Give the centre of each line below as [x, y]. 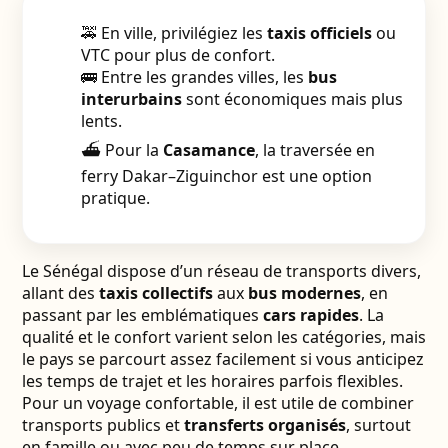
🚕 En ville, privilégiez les [173, 33]
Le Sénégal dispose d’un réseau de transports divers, [221, 271]
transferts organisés [264, 425]
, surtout [378, 425]
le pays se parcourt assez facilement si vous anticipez [222, 359]
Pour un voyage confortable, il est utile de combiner [217, 403]
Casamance [208, 150]
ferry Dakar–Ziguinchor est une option [226, 176]
